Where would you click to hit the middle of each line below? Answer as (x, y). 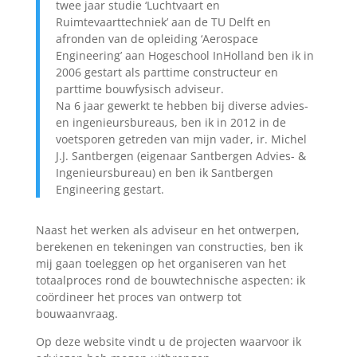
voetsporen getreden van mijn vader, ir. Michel (181, 139)
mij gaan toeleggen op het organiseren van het (161, 263)
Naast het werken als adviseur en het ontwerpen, (167, 230)
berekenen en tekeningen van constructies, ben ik (169, 247)
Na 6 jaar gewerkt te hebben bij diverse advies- (182, 106)
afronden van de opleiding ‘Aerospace (157, 39)
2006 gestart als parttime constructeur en (167, 72)
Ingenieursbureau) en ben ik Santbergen (164, 173)
